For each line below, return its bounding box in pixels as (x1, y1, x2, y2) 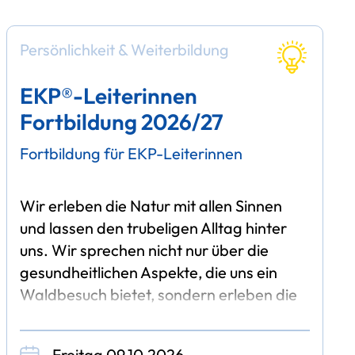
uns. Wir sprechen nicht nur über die (19, 239, 269, 260)
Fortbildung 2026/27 (19, 108, 223, 136)
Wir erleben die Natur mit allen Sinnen (19, 195, 282, 216)
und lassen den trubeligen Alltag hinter (19, 217, 287, 238)
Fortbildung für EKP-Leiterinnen (19, 143, 242, 163)
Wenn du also (19, 328, 113, 349)
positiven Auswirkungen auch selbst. (19, 306, 269, 326)
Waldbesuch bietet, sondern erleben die (19, 284, 297, 304)
